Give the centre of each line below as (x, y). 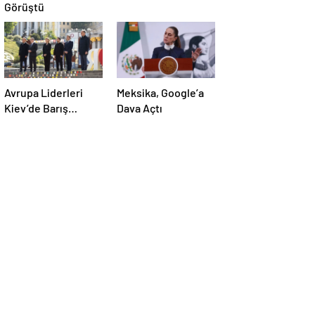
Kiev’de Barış (36, 108)
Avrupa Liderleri (44, 93)
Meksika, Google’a (160, 93)
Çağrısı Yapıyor (41, 124)
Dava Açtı (140, 108)
